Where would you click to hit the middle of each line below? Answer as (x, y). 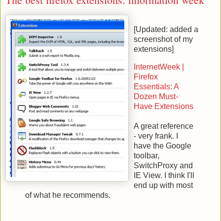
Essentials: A (156, 87)
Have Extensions (164, 107)
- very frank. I (156, 136)
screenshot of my (163, 39)
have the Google (163, 146)
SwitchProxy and (163, 166)
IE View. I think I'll (164, 176)
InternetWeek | (159, 67)
